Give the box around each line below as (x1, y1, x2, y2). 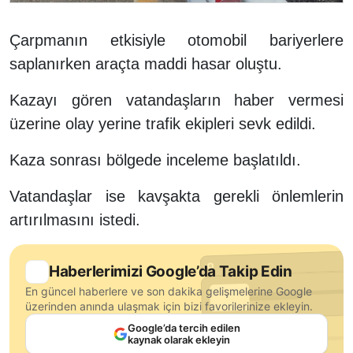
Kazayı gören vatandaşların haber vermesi (9, 91, 344, 110)
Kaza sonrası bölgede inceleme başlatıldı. (9, 151, 301, 169)
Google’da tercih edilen (127, 321, 240, 335)
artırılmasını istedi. (9, 211, 145, 229)
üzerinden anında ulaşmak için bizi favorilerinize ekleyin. (25, 299, 313, 314)
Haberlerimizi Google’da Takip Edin (49, 262, 292, 281)
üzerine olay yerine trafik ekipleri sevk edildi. (9, 115, 321, 133)
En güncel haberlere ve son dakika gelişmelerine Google (25, 284, 312, 299)
